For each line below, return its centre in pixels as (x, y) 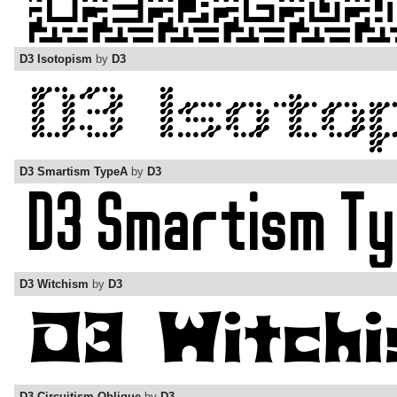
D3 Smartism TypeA (74, 172)
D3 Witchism (54, 284)
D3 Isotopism (56, 59)
